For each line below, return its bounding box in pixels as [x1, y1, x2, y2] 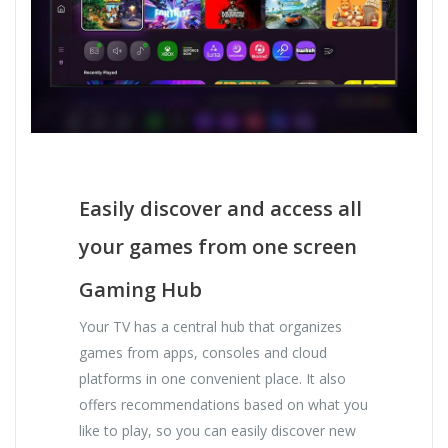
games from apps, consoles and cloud [79, 343, 328, 363]
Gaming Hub [79, 276, 203, 304]
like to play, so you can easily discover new [79, 421, 357, 441]
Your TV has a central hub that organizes [79, 317, 343, 337]
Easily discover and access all [79, 195, 363, 223]
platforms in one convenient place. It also [79, 369, 347, 389]
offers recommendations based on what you [79, 395, 369, 415]
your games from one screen [79, 233, 358, 261]
